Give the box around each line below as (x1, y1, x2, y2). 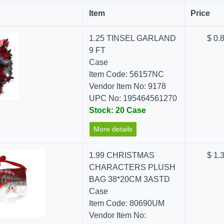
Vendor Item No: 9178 (89, 82, 166, 90)
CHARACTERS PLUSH (89, 163, 176, 171)
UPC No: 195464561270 (89, 94, 177, 102)
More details (93, 125, 133, 133)
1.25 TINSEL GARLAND (89, 34, 176, 42)
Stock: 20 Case (89, 106, 146, 114)
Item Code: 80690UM (89, 199, 165, 207)
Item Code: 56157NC (89, 70, 164, 78)
